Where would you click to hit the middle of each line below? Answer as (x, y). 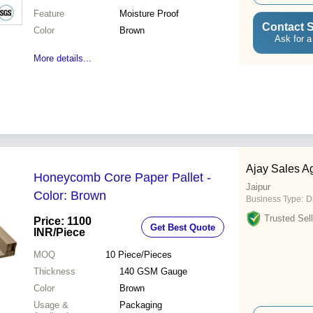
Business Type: (275, 199)
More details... (63, 59)
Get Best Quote (183, 227)
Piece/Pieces (145, 255)
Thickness (54, 272)
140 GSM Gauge (153, 272)
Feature (49, 14)
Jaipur (258, 187)
